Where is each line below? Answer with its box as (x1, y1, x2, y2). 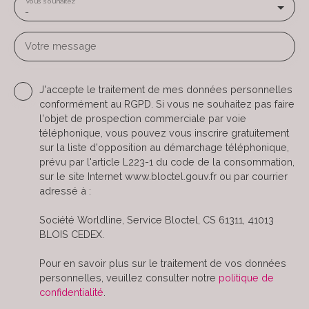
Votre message (25, 39, 97, 52)
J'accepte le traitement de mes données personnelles (39, 83, 292, 95)
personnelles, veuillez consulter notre (39, 271, 219, 283)
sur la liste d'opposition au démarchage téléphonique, (39, 141, 289, 153)
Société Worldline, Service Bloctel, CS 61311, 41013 (39, 213, 274, 226)
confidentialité (39, 286, 103, 298)
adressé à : (39, 184, 91, 197)
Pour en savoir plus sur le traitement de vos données (39, 257, 286, 269)
